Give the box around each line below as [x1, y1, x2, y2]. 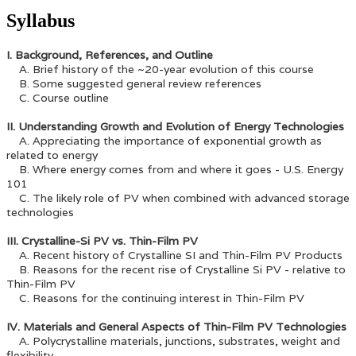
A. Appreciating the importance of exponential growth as [6, 133, 322, 149]
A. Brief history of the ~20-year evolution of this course [6, 62, 314, 77]
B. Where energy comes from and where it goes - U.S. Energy [6, 162, 343, 177]
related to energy [6, 148, 98, 163]
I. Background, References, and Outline [6, 48, 213, 63]
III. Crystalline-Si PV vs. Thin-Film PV [6, 234, 198, 249]
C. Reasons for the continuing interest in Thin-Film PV [6, 291, 304, 306]
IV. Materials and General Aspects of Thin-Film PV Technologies [6, 319, 346, 335]
